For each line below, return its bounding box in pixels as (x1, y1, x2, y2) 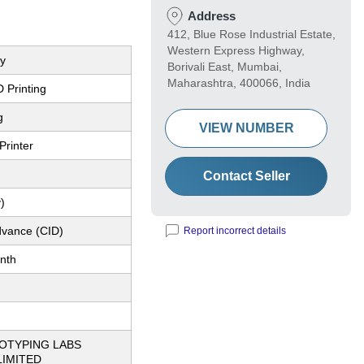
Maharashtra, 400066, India (167, 76, 310, 90)
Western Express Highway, (167, 44, 305, 58)
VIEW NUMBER (198, 121, 294, 136)
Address (188, 9, 236, 24)
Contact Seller (202, 169, 290, 184)
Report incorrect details (184, 225, 286, 237)
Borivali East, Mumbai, (167, 60, 282, 74)
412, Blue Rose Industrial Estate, (167, 28, 336, 41)
